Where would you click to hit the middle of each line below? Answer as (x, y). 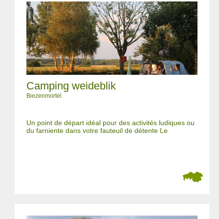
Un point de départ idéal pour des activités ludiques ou (110, 123)
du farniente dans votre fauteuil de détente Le (97, 131)
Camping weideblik (71, 86)
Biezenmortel (44, 96)
